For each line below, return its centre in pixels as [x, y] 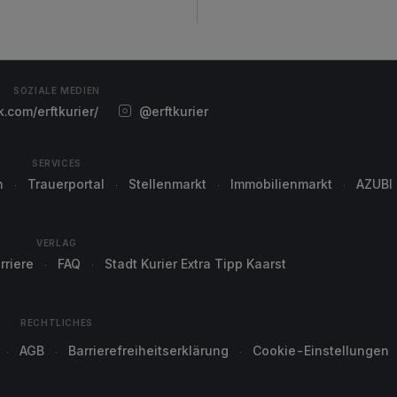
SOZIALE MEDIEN [57, 90]
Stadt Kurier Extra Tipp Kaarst [195, 264]
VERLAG [57, 243]
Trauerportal [66, 184]
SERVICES [57, 163]
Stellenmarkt [167, 184]
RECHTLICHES [57, 323]
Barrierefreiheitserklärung [148, 350]
